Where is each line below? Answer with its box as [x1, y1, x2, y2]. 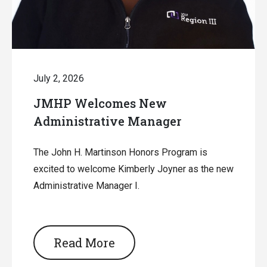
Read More [54, 235, 115, 250]
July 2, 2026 [33, 73, 84, 84]
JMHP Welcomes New [33, 95, 167, 111]
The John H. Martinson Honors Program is [33, 147, 207, 158]
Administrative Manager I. [33, 180, 139, 191]
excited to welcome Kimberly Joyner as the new [33, 163, 234, 175]
